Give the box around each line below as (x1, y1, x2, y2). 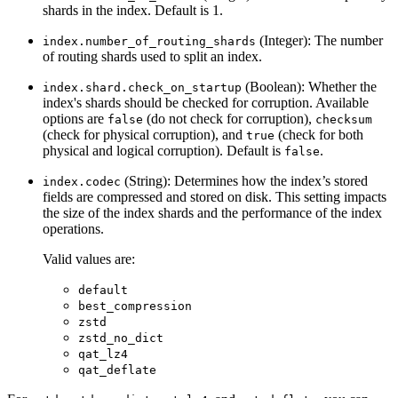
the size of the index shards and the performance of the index (43, 204, 382, 220)
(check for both (275, 126, 363, 142)
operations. (43, 220, 104, 236)
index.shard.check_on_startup (43, 80, 242, 94)
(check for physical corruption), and (43, 126, 246, 142)
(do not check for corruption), (143, 110, 315, 126)
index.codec (43, 174, 121, 188)
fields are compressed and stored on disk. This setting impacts (43, 188, 386, 204)
